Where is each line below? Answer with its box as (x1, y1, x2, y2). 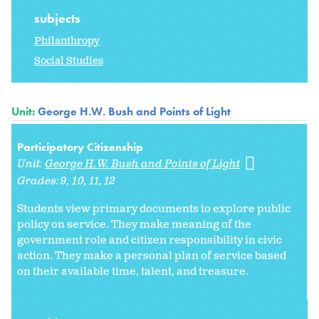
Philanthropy (34, 33, 100, 48)
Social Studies (34, 53, 103, 68)
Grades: (17, 173, 61, 189)
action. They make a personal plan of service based (17, 248, 286, 263)
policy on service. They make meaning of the (17, 216, 251, 232)
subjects (34, 9, 83, 26)
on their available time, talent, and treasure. (17, 263, 249, 279)
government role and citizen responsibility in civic (17, 232, 282, 248)
